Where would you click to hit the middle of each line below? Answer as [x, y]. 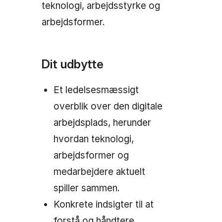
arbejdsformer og [91, 155]
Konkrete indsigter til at [104, 204]
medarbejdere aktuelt [99, 172]
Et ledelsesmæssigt [96, 90]
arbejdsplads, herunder [102, 123]
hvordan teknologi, [94, 139]
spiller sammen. [87, 188]
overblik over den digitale [108, 106]
